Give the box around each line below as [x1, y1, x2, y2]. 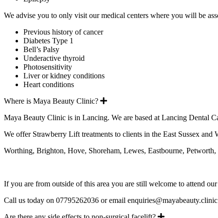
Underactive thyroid [23, 54, 85, 62]
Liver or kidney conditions [23, 71, 105, 80]
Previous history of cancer [23, 27, 103, 36]
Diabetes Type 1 [23, 36, 73, 45]
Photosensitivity [23, 62, 72, 71]
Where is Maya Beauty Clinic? [4, 96, 98, 105]
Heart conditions [23, 80, 74, 89]
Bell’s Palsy [23, 45, 59, 54]
